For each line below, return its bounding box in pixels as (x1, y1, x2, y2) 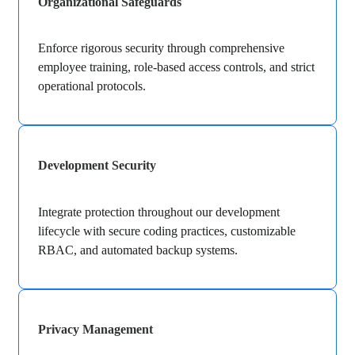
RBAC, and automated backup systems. (38, 242, 238, 257)
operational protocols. (38, 79, 146, 94)
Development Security (38, 158, 156, 173)
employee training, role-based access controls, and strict (38, 60, 315, 74)
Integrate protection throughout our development (38, 204, 280, 219)
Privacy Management (38, 322, 153, 336)
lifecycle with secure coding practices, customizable (38, 223, 296, 238)
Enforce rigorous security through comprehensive (38, 41, 284, 55)
